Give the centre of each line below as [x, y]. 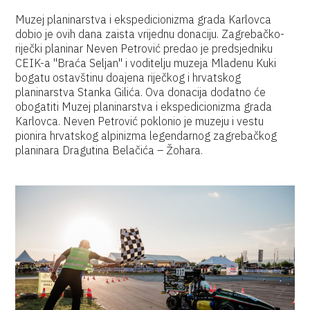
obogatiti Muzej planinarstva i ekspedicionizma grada [144, 107]
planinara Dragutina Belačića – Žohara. [109, 150]
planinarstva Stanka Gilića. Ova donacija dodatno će [141, 92]
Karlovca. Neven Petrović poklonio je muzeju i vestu [140, 121]
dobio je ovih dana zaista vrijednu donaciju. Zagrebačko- [150, 34]
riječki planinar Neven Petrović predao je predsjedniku [144, 48]
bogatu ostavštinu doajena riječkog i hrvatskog [128, 77]
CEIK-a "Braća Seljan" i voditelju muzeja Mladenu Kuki [146, 63]
